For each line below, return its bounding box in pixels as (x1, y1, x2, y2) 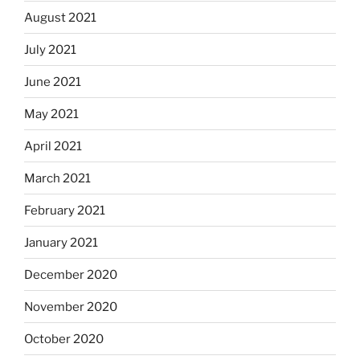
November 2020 (24, 299, 117, 314)
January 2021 (24, 235, 98, 250)
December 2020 (24, 267, 117, 282)
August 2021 (24, 10, 96, 25)
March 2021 (24, 170, 91, 186)
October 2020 (24, 331, 104, 346)
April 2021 (24, 138, 82, 153)
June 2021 (24, 74, 81, 89)
